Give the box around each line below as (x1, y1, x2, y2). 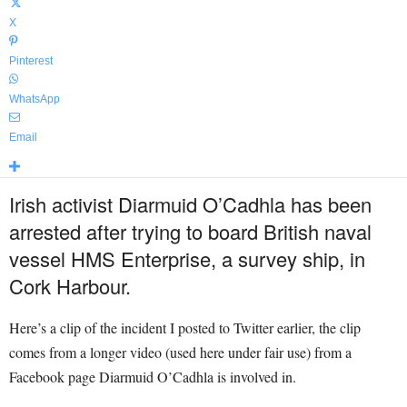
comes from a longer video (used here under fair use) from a (9, 342, 352, 362)
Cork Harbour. (9, 272, 131, 300)
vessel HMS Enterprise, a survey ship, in (9, 244, 365, 273)
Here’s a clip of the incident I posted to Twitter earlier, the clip (9, 318, 361, 337)
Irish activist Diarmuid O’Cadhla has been (9, 190, 372, 218)
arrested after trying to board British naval (9, 217, 372, 245)
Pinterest (9, 55, 53, 67)
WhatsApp (9, 93, 60, 105)
